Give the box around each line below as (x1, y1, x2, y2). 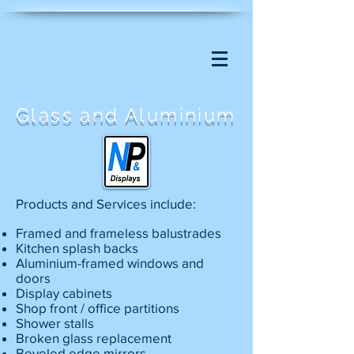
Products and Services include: (16, 196, 196, 211)
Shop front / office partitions (16, 300, 179, 315)
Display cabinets (16, 285, 112, 300)
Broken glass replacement (16, 330, 171, 345)
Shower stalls (16, 315, 94, 330)
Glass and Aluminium (16, 104, 236, 126)
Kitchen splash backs (16, 240, 141, 255)
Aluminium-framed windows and (16, 255, 204, 270)
